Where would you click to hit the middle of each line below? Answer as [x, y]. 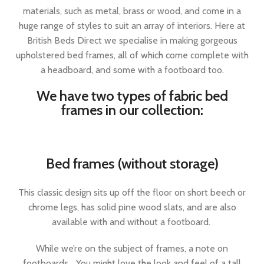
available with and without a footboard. [132, 222]
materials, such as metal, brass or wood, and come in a [132, 11]
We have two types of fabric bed [132, 96]
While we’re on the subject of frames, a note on [132, 248]
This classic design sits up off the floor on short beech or [132, 192]
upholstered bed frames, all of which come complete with [132, 55]
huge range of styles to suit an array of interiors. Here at [132, 26]
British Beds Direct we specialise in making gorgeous [132, 40]
